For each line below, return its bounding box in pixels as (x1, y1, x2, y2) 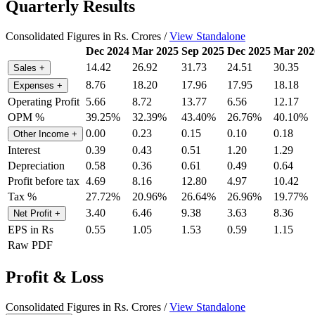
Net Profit (13, 207, 55, 219)
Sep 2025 (181, 44, 224, 57)
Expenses (13, 79, 57, 91)
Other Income (13, 128, 72, 139)
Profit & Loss (6, 267, 103, 286)
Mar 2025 (132, 44, 179, 57)
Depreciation (8, 159, 65, 172)
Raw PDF (8, 238, 53, 251)
